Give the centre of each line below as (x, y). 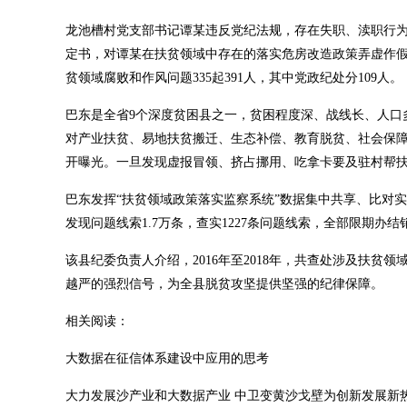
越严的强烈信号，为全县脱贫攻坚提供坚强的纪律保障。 (224, 284)
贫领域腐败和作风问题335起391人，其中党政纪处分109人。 (234, 78)
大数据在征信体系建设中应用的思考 (171, 358)
